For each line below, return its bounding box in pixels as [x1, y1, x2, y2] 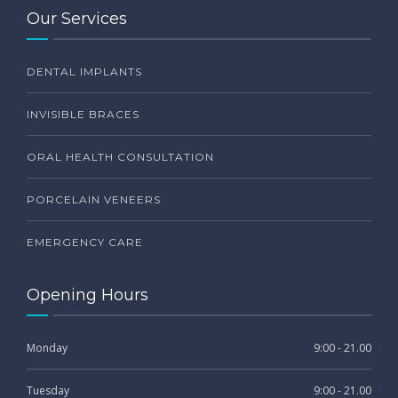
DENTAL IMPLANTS [27, 64, 142, 78]
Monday [27, 339, 68, 355]
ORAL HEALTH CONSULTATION [27, 149, 214, 163]
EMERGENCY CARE [27, 235, 143, 249]
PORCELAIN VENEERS [27, 192, 161, 206]
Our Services [27, 8, 127, 28]
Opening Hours [27, 284, 148, 305]
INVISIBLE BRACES [27, 107, 139, 121]
